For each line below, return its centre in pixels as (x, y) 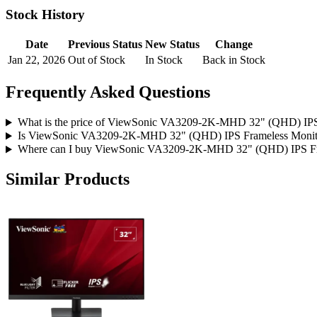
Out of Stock (97, 59)
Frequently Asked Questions (108, 92)
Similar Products (68, 179)
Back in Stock (234, 59)
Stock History (45, 14)
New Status (172, 44)
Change (234, 44)
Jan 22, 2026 (36, 59)
